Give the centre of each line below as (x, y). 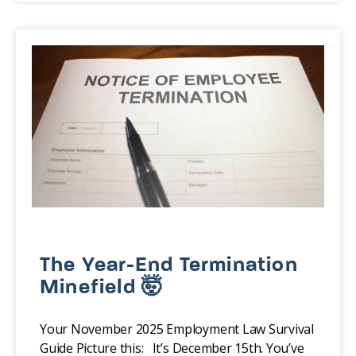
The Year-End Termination (169, 266)
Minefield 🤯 (102, 288)
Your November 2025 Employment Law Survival (177, 329)
